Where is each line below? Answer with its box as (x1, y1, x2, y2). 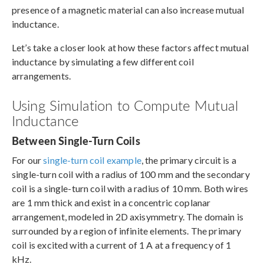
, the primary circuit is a (141, 154, 236, 166)
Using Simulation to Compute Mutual (12, 94, 239, 115)
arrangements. (12, 70, 71, 81)
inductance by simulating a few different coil (12, 55, 194, 67)
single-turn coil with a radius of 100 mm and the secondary (12, 168, 250, 180)
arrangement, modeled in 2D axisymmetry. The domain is (12, 210, 243, 222)
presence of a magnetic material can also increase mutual (12, 4, 245, 15)
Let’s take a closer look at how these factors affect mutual (12, 41, 249, 53)
